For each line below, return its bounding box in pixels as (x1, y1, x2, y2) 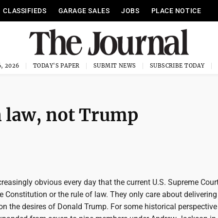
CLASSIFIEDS (3, 7, 47, 15)
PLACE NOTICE (151, 7, 201, 15)
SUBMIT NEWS (93, 62, 136, 69)
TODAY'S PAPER (33, 62, 80, 69)
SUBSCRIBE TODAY (149, 62, 205, 69)
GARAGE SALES (58, 7, 110, 15)
